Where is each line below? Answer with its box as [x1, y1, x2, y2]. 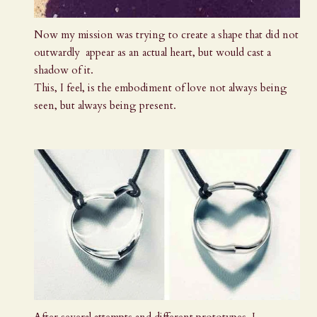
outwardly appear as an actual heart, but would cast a [34, 45, 271, 60]
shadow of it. [34, 63, 96, 78]
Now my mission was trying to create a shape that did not [34, 28, 299, 42]
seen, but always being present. [34, 98, 176, 113]
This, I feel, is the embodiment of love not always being [34, 81, 287, 96]
